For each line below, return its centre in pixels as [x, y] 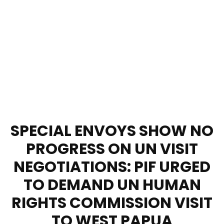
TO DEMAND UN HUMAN [112, 185]
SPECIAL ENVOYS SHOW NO [112, 131]
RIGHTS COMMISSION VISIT [112, 203]
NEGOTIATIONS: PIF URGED [112, 167]
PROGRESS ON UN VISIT [112, 149]
